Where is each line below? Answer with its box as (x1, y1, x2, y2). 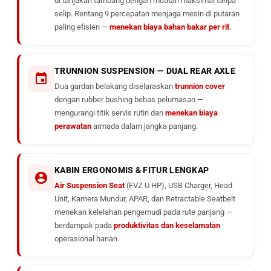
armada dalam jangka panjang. (91, 122, 198, 131)
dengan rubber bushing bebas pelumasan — (54, 95, 203, 104)
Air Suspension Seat (54, 181, 125, 190)
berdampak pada (54, 221, 114, 230)
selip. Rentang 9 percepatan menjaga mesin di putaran (54, 9, 240, 18)
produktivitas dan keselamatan (114, 221, 220, 230)
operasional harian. (54, 234, 119, 243)
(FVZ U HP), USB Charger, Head (125, 181, 232, 190)
